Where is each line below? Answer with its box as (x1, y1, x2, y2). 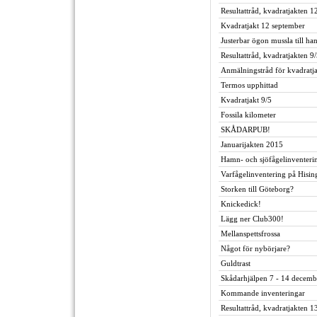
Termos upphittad (221, 81, 278, 89)
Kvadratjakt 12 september (221, 21, 305, 30)
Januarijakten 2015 (221, 140, 283, 149)
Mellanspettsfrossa (221, 229, 280, 238)
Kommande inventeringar (221, 289, 305, 297)
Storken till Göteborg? (221, 185, 294, 193)
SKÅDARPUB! (221, 125, 270, 134)
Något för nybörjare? (221, 244, 290, 253)
